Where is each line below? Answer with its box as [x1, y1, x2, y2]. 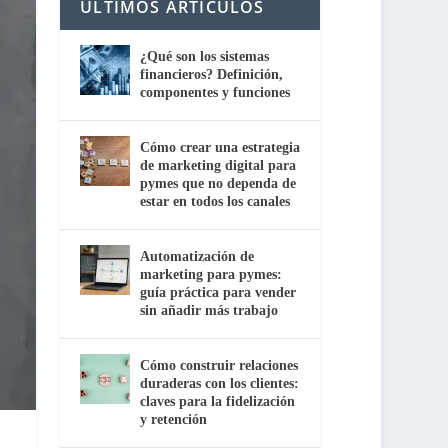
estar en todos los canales [140, 193, 291, 209]
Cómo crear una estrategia [140, 139, 301, 155]
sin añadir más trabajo [140, 302, 279, 318]
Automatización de [140, 248, 255, 264]
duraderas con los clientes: [140, 375, 300, 391]
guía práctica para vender [140, 284, 297, 300]
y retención [140, 411, 208, 427]
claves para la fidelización [140, 393, 296, 409]
